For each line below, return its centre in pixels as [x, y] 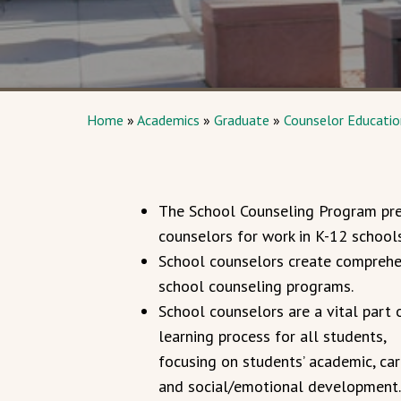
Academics [168, 120]
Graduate [242, 120]
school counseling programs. [256, 286]
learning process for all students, [272, 336]
